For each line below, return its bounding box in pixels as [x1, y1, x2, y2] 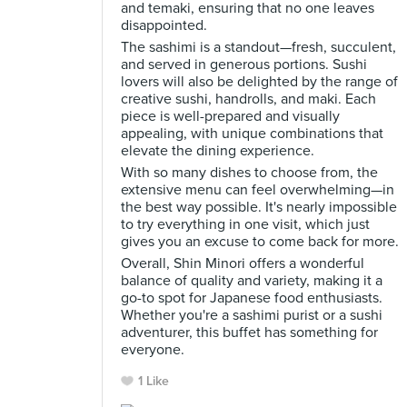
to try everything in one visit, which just [121, 215, 370, 233]
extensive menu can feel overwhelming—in [121, 181, 394, 199]
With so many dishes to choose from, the [121, 164, 378, 182]
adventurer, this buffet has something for [121, 323, 378, 342]
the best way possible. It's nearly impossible [121, 198, 397, 216]
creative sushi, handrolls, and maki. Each [121, 90, 376, 108]
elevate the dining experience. [121, 142, 314, 160]
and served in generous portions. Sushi [121, 55, 367, 74]
